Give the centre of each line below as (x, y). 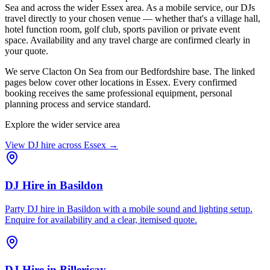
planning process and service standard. (78, 104)
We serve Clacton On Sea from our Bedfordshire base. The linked (130, 72)
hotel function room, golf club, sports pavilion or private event (122, 30)
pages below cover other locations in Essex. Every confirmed (121, 83)
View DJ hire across (44, 145)
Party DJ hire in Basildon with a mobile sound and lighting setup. (129, 209)
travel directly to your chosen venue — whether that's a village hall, (133, 19)
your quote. (27, 51)
